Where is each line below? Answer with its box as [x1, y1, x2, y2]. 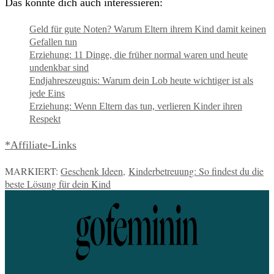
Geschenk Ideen [61, 164, 123, 177]
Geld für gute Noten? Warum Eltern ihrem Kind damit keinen [29, 23, 266, 34]
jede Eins [29, 87, 65, 98]
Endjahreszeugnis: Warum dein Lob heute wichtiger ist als [29, 75, 253, 86]
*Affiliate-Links [5, 138, 76, 151]
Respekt [29, 113, 61, 124]
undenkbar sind [29, 62, 89, 73]
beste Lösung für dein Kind [5, 177, 111, 190]
